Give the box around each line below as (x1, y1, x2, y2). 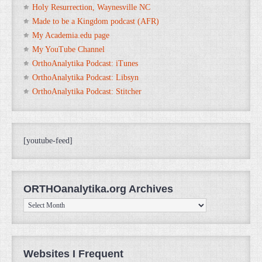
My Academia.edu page (32, 30, 109, 40)
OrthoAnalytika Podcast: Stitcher (32, 87, 142, 96)
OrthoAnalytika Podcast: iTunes (32, 58, 138, 68)
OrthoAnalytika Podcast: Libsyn (32, 73, 139, 82)
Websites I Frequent (23, 247, 123, 260)
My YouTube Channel (32, 44, 105, 54)
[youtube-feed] (23, 136, 73, 145)
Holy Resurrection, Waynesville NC (32, 2, 150, 12)
